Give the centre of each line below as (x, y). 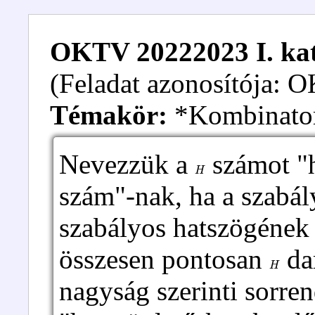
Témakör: (109, 115)
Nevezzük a (127, 164)
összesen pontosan (164, 259)
